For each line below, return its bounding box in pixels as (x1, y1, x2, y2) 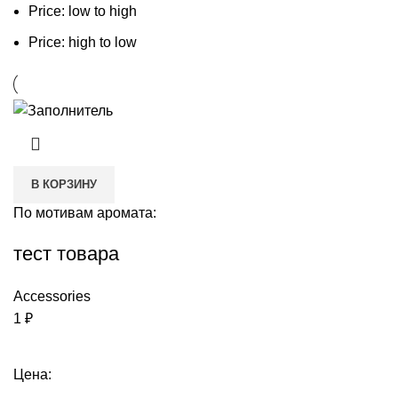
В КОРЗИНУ (31, 177, 97, 191)
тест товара (13, 242, 119, 265)
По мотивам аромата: (13, 204, 156, 220)
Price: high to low (28, 35, 137, 51)
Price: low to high (28, 4, 137, 20)
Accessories (13, 288, 91, 304)
